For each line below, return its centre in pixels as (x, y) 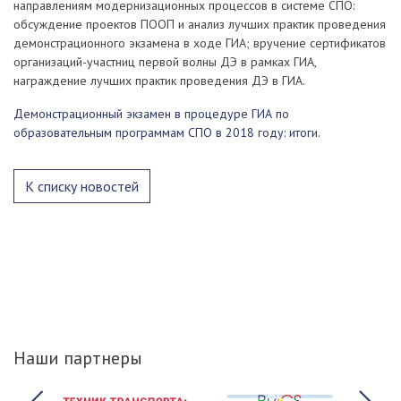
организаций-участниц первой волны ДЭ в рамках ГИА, (165, 62)
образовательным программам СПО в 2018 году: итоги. (167, 132)
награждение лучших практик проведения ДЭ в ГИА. (159, 81)
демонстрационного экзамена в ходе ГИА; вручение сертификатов (200, 43)
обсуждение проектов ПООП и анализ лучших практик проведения (200, 24)
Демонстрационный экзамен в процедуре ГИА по (151, 114)
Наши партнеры (78, 358)
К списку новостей (82, 186)
